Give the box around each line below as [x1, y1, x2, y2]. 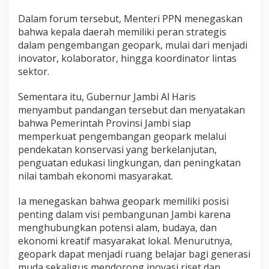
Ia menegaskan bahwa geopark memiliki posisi [18, 194, 229, 208]
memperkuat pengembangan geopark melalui [18, 129, 226, 143]
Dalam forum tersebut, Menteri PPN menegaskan [18, 11, 243, 25]
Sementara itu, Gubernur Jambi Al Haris [18, 89, 196, 103]
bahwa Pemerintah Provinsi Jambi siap [18, 116, 191, 130]
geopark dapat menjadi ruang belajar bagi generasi [18, 247, 250, 261]
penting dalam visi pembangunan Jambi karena [18, 207, 231, 221]
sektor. [18, 64, 49, 78]
